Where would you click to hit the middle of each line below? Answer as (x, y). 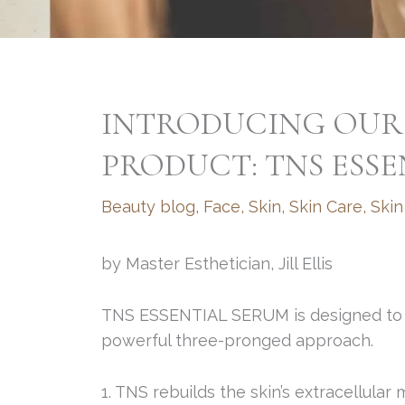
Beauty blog (148, 206)
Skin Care (326, 206)
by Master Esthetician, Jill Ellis (217, 263)
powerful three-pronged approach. (237, 340)
